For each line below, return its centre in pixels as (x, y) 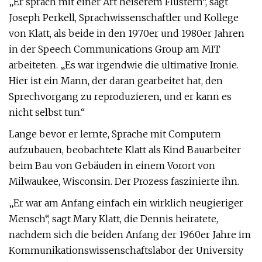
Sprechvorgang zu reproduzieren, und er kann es (120, 96)
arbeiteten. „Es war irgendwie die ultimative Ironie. (124, 65)
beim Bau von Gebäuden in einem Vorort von (112, 166)
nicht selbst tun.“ (47, 112)
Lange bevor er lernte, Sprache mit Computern (115, 134)
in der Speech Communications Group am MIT (115, 49)
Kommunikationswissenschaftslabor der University (126, 250)
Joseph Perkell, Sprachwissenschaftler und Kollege (124, 18)
